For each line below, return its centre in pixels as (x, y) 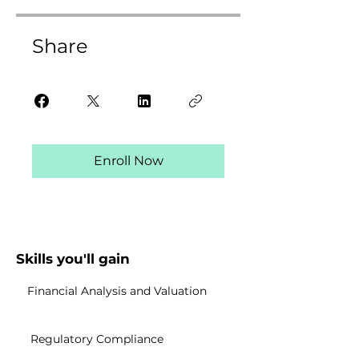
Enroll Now (128, 161)
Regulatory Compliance (97, 339)
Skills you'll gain (73, 259)
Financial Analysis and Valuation (117, 291)
